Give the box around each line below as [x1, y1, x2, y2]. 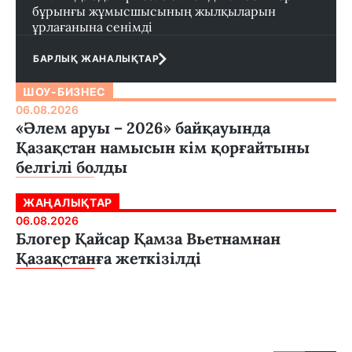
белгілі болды [16, 157, 127, 178]
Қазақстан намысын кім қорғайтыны [16, 137, 310, 158]
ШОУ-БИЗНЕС [23, 85, 106, 99]
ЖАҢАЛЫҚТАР [23, 196, 112, 210]
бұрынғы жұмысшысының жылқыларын [32, 3, 276, 20]
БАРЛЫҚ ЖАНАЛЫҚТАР [33, 53, 159, 65]
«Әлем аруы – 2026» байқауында [16, 118, 270, 138]
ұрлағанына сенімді [32, 19, 152, 35]
